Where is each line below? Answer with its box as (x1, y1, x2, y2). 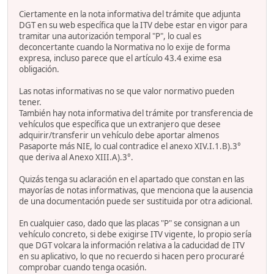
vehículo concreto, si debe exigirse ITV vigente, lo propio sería (19, 228, 251, 240)
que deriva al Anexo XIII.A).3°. (19, 151, 133, 163)
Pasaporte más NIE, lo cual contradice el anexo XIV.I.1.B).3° (19, 140, 241, 152)
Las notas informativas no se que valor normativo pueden (19, 85, 234, 97)
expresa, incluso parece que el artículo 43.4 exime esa (19, 52, 221, 64)
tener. (19, 96, 42, 108)
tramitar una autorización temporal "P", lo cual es (19, 30, 201, 42)
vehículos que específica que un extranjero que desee (19, 118, 221, 130)
